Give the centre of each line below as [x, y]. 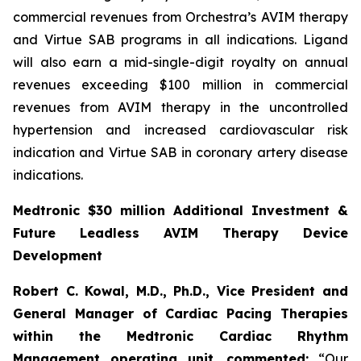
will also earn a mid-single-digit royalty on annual [180, 62]
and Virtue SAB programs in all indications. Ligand [180, 39]
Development [58, 255]
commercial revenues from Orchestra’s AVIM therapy [180, 17]
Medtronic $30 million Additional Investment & [180, 210]
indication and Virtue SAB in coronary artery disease [180, 152]
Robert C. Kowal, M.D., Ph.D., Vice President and [180, 291]
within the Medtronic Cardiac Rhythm [180, 336]
